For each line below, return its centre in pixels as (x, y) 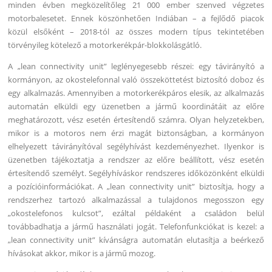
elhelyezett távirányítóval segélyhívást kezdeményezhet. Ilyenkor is (136, 146)
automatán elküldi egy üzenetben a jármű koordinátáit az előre (136, 106)
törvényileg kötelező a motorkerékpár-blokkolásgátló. (105, 45)
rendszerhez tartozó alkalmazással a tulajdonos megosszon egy (136, 199)
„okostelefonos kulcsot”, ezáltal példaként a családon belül (136, 213)
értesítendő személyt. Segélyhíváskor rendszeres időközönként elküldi (136, 173)
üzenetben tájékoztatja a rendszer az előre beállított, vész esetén (136, 159)
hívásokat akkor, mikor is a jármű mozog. (82, 253)
